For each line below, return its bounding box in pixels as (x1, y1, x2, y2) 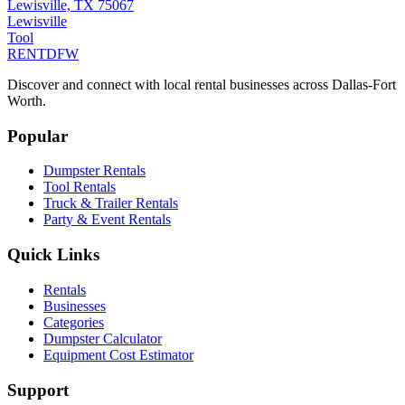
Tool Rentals (43, 179, 116, 195)
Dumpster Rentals (43, 163, 146, 179)
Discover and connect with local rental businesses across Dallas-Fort (7, 77, 396, 92)
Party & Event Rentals (43, 212, 171, 228)
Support (7, 380, 69, 400)
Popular (7, 126, 68, 146)
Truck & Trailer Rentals (43, 195, 178, 212)
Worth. (7, 93, 46, 108)
